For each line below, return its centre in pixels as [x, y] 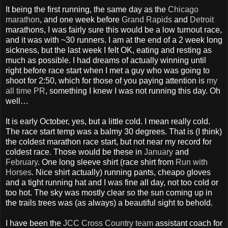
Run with [192, 162]
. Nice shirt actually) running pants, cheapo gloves [121, 173]
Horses [19, 173]
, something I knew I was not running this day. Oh [133, 91]
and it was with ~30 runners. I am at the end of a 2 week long [114, 40]
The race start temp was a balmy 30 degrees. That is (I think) [114, 132]
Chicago [183, 10]
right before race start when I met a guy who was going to [108, 71]
